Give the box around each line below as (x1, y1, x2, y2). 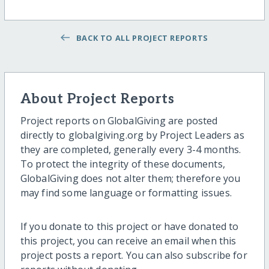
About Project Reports (20, 91, 175, 108)
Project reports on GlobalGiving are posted (20, 114, 218, 128)
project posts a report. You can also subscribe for (20, 249, 247, 262)
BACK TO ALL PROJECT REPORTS (71, 32, 208, 44)
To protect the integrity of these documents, (20, 157, 225, 171)
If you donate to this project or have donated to (20, 220, 239, 234)
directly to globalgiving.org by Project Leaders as (20, 128, 244, 142)
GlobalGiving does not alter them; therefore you (20, 172, 241, 186)
